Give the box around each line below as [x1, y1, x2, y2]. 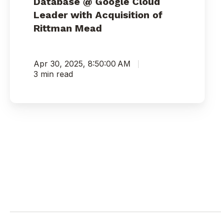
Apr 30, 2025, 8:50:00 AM [34, 59, 131, 69]
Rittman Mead [34, 22, 102, 35]
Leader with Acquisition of [34, 9, 163, 21]
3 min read [34, 69, 73, 79]
